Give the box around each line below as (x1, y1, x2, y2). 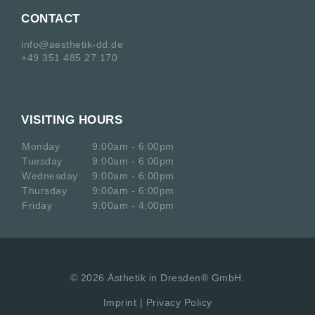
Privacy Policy (146, 297, 212, 309)
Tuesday (22, 155, 75, 167)
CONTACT (21, 12, 80, 26)
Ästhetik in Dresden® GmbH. (104, 272, 245, 284)
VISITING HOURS (21, 113, 122, 127)
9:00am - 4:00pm (92, 200, 174, 212)
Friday (22, 200, 65, 212)
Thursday (22, 185, 79, 197)
